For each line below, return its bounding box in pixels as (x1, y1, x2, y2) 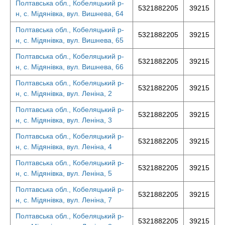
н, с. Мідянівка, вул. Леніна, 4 (16, 143, 112, 151)
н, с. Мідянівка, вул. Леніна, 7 (16, 196, 112, 204)
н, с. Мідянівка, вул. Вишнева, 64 (16, 10, 124, 18)
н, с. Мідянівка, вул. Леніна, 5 (16, 169, 112, 177)
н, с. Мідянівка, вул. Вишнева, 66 (16, 63, 124, 71)
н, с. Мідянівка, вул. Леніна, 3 (16, 116, 112, 124)
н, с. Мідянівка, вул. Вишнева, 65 (16, 36, 124, 44)
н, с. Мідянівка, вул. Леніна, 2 (16, 89, 112, 97)
